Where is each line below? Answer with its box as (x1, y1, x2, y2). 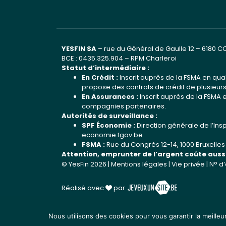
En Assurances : (82, 92, 138, 101)
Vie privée (172, 159, 205, 169)
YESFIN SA (62, 44, 96, 53)
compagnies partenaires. (82, 101, 166, 111)
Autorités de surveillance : (62, 111, 157, 121)
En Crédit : (82, 73, 118, 82)
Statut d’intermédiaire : (62, 63, 149, 73)
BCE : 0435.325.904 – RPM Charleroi (62, 53, 177, 63)
